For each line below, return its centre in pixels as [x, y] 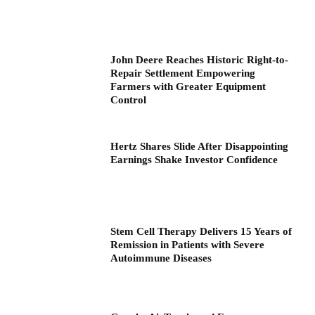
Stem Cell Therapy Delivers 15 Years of [201, 232]
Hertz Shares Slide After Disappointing [200, 146]
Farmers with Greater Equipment [188, 86]
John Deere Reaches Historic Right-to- [200, 59]
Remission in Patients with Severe [188, 245]
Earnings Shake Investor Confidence [194, 159]
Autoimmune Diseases [161, 258]
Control [129, 99]
